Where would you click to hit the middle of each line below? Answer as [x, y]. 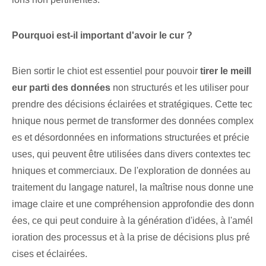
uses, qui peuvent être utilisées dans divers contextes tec [131, 154]
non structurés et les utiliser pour [180, 88]
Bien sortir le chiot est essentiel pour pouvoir [106, 71]
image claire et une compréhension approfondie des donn [133, 204]
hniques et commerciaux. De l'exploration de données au [131, 171]
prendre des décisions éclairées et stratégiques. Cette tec [132, 104]
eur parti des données [61, 88]
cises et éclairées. [50, 254]
